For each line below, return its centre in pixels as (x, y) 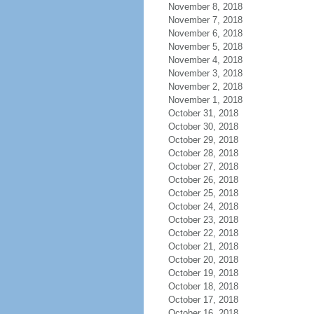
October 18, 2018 (203, 286)
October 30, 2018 (203, 127)
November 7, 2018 (205, 20)
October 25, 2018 (203, 193)
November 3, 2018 (205, 73)
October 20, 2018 (203, 260)
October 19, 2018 (203, 273)
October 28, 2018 (203, 153)
